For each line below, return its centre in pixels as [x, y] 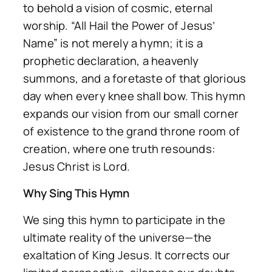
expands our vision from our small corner [131, 113]
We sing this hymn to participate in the [124, 219]
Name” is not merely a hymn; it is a [113, 43]
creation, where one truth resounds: [119, 148]
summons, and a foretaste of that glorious [135, 78]
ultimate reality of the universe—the [117, 237]
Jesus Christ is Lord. [77, 166]
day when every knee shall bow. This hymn [134, 96]
